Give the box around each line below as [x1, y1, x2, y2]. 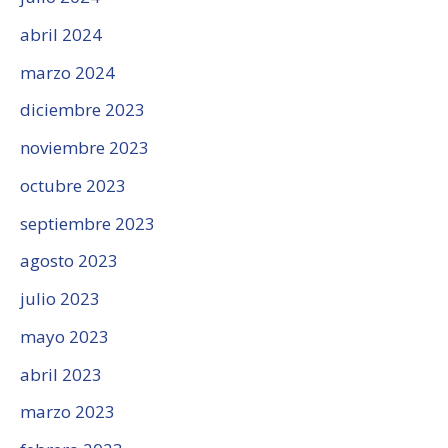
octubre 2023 [20, 173, 126, 197]
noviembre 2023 [20, 136, 149, 160]
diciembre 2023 [20, 98, 145, 122]
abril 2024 [20, 22, 102, 46]
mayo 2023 [20, 324, 109, 348]
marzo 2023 [20, 400, 115, 424]
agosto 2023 [20, 249, 118, 273]
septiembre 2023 [20, 211, 155, 235]
